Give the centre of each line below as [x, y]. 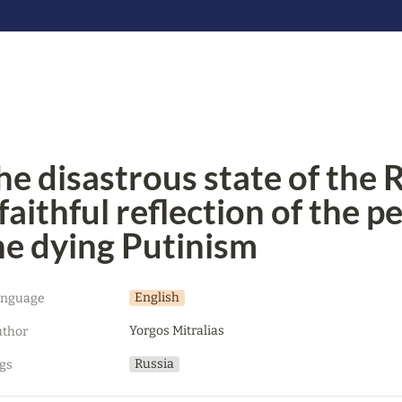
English [157, 297]
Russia [154, 364]
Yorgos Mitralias [177, 331]
